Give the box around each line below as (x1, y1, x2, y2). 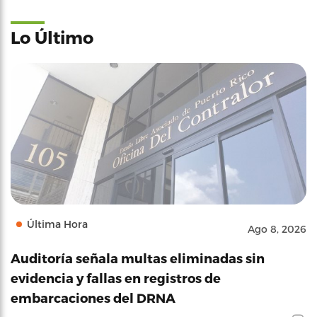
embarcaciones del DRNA (11, 289, 175, 305)
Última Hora (27, 217, 88, 230)
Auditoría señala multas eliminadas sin (11, 250, 265, 265)
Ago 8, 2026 (248, 222, 306, 235)
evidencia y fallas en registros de (11, 270, 221, 285)
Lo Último (11, 26, 93, 47)
